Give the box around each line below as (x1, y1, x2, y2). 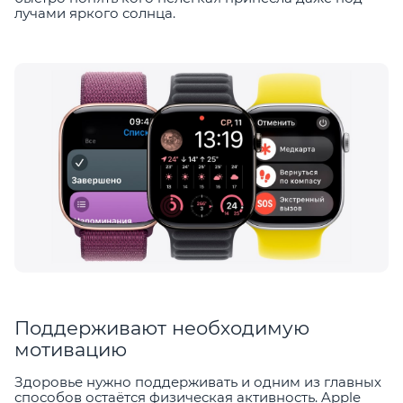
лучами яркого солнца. (14, 4, 175, 22)
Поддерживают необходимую (14, 317, 309, 340)
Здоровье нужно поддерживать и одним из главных (14, 373, 381, 391)
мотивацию (14, 338, 127, 362)
